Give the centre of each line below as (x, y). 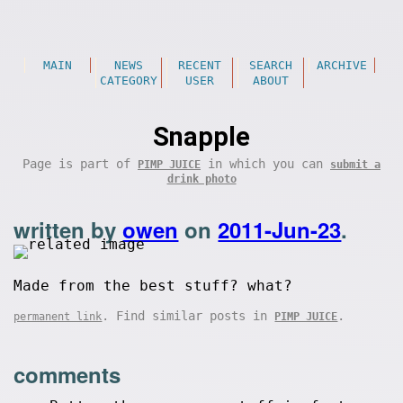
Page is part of (80, 164)
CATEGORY (128, 81)
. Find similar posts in (188, 316)
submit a (355, 165)
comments (67, 374)
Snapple (201, 137)
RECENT (199, 65)
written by (68, 229)
